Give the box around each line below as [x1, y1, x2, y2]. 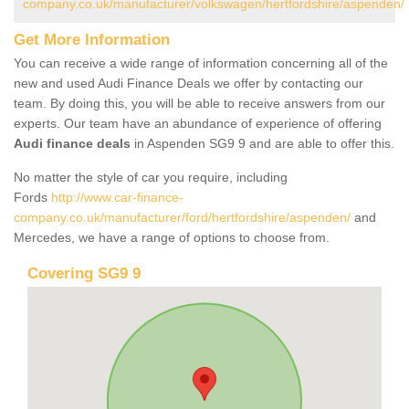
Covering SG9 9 [27, 264, 141, 282]
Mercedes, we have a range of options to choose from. [14, 229, 333, 245]
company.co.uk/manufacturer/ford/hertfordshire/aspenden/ [14, 209, 351, 225]
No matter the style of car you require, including [14, 169, 288, 184]
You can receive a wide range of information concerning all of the [14, 55, 388, 70]
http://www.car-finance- [51, 189, 184, 204]
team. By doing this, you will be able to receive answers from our [14, 95, 385, 110]
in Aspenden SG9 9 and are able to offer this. [131, 135, 394, 151]
